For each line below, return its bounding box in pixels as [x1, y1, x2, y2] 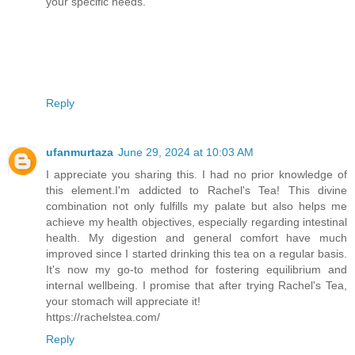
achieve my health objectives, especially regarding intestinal [46, 216, 347, 229]
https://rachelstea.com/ [46, 311, 160, 324]
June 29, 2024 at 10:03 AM [118, 146, 254, 159]
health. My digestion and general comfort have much [46, 231, 347, 245]
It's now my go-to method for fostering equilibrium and [46, 263, 347, 277]
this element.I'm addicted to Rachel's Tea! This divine [46, 184, 347, 197]
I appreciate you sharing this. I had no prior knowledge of [46, 168, 347, 181]
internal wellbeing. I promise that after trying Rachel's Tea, [46, 279, 347, 292]
